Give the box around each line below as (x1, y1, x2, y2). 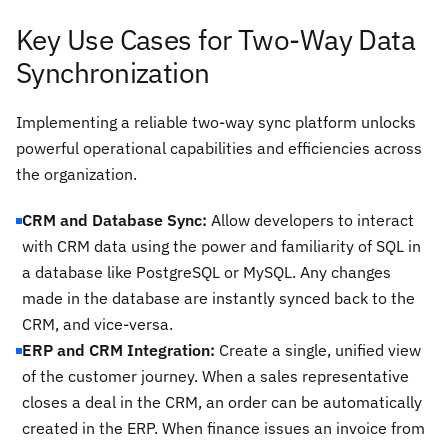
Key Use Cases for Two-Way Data (16, 20, 416, 58)
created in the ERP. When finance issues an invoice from (22, 417, 425, 438)
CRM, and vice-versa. (22, 313, 173, 334)
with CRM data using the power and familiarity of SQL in (22, 235, 421, 256)
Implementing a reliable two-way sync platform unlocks (16, 111, 416, 132)
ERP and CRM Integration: (22, 339, 215, 360)
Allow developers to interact (207, 209, 414, 230)
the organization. (16, 163, 137, 184)
